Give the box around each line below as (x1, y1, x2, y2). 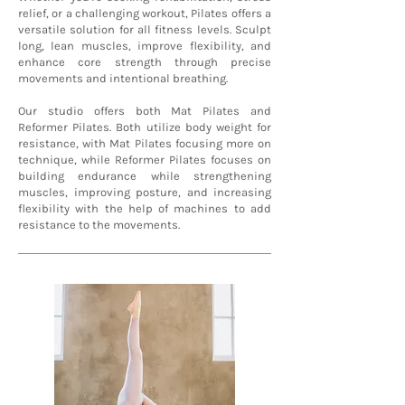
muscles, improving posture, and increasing (18, 185, 271, 200)
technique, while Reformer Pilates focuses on (18, 153, 271, 167)
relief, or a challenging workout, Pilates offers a (18, 6, 271, 21)
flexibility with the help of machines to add (18, 202, 271, 216)
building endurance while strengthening (18, 169, 271, 184)
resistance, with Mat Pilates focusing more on (18, 137, 271, 151)
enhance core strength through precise (18, 55, 271, 70)
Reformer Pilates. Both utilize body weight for (18, 120, 271, 135)
